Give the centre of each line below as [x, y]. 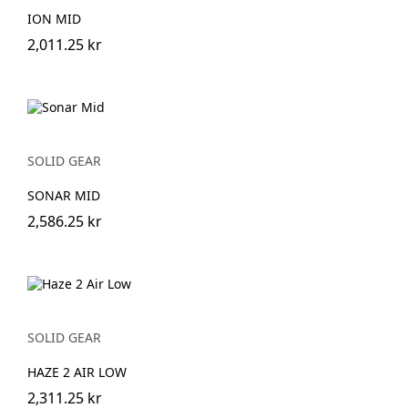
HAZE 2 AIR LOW [77, 372]
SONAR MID [64, 195]
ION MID [54, 19]
